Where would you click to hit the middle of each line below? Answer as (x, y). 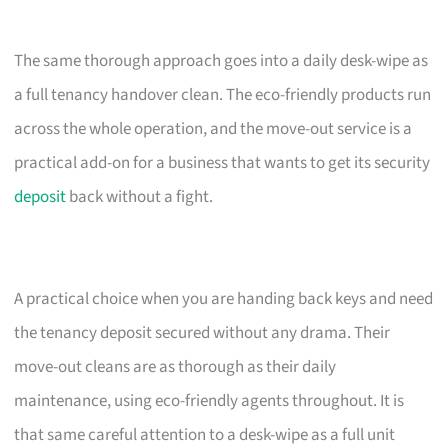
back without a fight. (140, 196)
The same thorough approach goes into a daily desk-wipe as (221, 60)
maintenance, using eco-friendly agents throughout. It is (209, 400)
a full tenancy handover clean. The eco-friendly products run (223, 94)
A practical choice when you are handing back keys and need (224, 298)
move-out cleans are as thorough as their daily (175, 366)
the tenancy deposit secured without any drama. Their (202, 332)
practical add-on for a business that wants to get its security (222, 162)
